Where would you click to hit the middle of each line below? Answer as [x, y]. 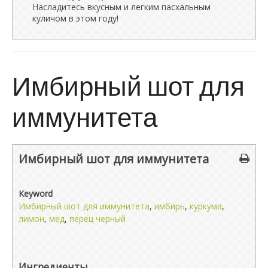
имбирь [170, 206]
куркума [206, 206]
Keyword [36, 193]
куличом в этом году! [75, 18]
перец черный [98, 218]
